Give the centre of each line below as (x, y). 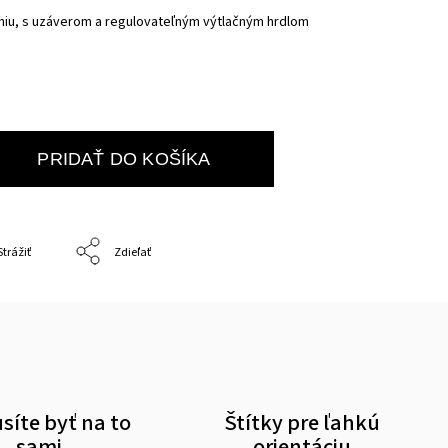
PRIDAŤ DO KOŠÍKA (124, 158)
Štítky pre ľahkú (301, 423)
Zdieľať (133, 252)
